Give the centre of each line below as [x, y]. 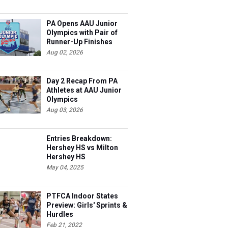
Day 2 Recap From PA [82, 81]
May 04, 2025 [65, 167]
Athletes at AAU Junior [84, 90]
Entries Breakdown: [79, 138]
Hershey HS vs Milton [82, 148]
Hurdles [60, 214]
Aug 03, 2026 [65, 110]
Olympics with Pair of [82, 33]
